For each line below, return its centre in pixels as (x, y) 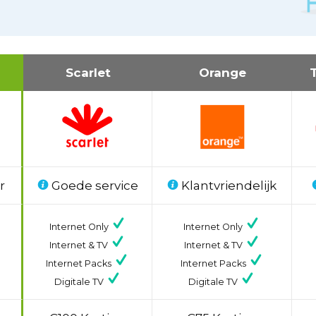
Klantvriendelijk (227, 185)
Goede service (93, 185)
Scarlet (88, 72)
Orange (222, 72)
